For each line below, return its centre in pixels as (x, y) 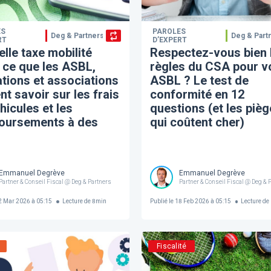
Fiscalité (172, 246)
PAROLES (169, 31)
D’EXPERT (169, 40)
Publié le (162, 201)
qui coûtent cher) (197, 122)
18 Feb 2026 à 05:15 (202, 201)
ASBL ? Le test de (199, 80)
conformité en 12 (197, 94)
